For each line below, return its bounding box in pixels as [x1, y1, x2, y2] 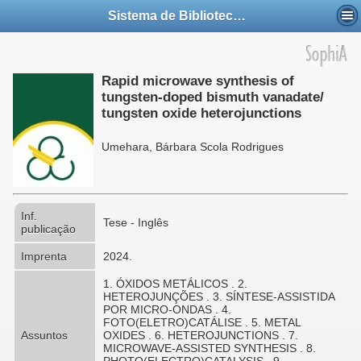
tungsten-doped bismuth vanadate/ [102, 89, 324, 105]
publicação [21, 222, 76, 235]
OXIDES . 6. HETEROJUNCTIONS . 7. [103, 329, 298, 342]
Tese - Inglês [103, 216, 168, 229]
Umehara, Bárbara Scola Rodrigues [102, 139, 284, 153]
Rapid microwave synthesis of [102, 73, 294, 89]
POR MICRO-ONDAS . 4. [103, 303, 231, 316]
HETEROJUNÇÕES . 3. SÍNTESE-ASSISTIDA [103, 290, 334, 303]
